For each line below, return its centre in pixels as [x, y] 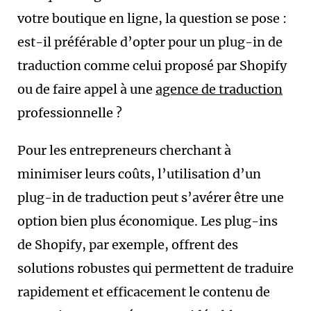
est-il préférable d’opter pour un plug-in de [150, 42]
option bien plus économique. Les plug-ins [148, 221]
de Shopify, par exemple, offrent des [128, 245]
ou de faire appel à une [86, 89]
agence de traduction [219, 89]
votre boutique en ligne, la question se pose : [152, 18]
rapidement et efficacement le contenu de [144, 292]
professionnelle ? [70, 113]
